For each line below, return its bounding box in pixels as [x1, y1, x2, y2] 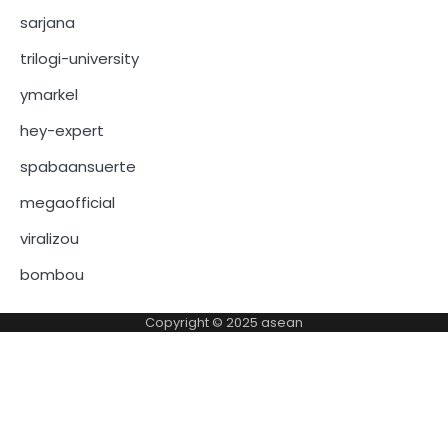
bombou [20, 264, 84, 286]
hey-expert [20, 120, 104, 142]
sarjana [20, 12, 75, 34]
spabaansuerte [20, 156, 136, 178]
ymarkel [20, 84, 78, 106]
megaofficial [20, 192, 115, 214]
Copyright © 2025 [145, 313, 261, 333]
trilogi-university [20, 48, 139, 70]
